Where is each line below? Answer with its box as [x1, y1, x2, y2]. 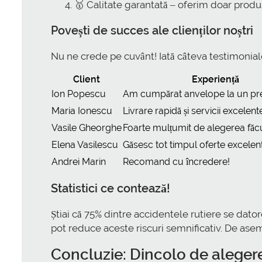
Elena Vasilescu [51, 139, 118, 150]
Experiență [192, 73, 239, 85]
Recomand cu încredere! [123, 156, 230, 167]
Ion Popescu [51, 88, 106, 99]
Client [73, 73, 100, 85]
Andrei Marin [51, 156, 106, 167]
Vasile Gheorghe [51, 122, 122, 133]
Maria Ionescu [51, 105, 112, 116]
